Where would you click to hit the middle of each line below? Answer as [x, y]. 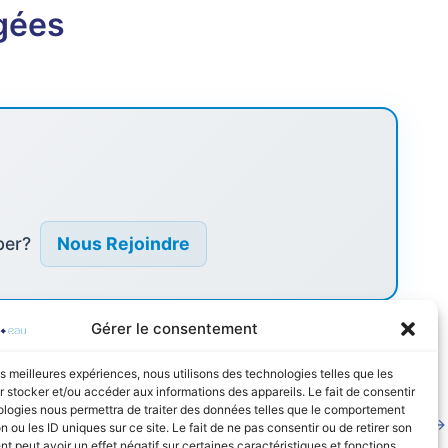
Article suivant [374, 424]
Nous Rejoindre [123, 243]
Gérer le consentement [175, 329]
